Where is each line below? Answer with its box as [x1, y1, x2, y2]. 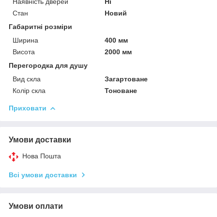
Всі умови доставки [9, 170, 77, 179]
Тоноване [105, 86, 138, 94]
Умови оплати [9, 201, 63, 210]
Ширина [13, 36, 38, 44]
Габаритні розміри [9, 22, 72, 31]
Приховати [9, 104, 46, 112]
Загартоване [105, 75, 148, 83]
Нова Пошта [22, 152, 61, 160]
